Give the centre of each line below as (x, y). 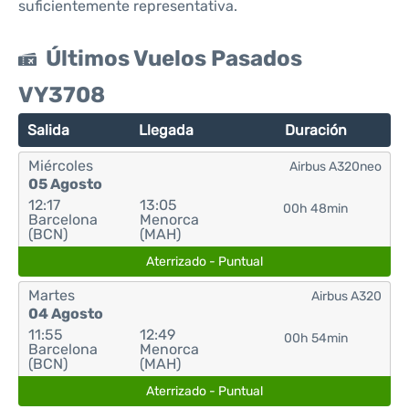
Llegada (167, 130)
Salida (48, 130)
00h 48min (316, 209)
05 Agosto (65, 184)
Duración (316, 130)
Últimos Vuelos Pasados (174, 58)
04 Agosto (66, 314)
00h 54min (315, 338)
